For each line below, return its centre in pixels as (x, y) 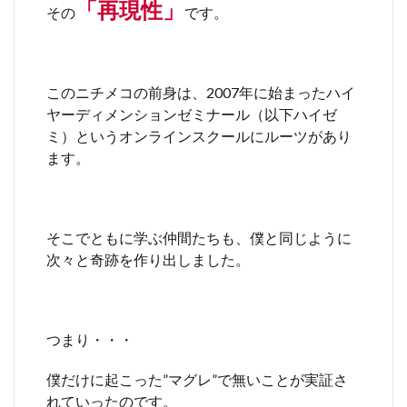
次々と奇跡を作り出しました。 (148, 259)
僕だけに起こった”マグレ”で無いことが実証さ (197, 379)
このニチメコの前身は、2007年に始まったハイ (201, 92)
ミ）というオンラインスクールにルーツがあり (199, 135)
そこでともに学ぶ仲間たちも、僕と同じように (199, 237)
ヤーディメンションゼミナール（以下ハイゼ (192, 114)
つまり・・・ (90, 339)
